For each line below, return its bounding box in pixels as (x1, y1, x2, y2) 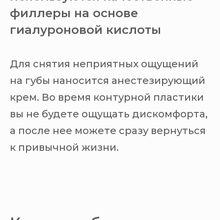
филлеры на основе (10, 6, 138, 21)
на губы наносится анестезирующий (10, 75, 205, 87)
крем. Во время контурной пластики (10, 91, 204, 104)
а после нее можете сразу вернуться (10, 125, 206, 137)
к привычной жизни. (10, 141, 119, 154)
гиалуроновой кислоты (10, 23, 161, 37)
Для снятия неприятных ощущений (10, 58, 198, 70)
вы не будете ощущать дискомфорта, (10, 108, 208, 120)
